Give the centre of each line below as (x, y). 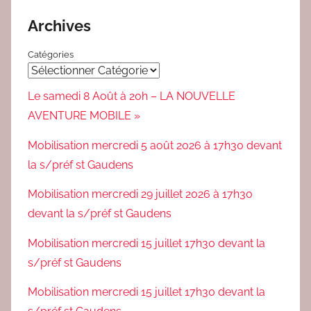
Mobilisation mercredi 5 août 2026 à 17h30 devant (155, 145)
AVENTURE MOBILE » (84, 116)
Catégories (51, 55)
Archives (59, 25)
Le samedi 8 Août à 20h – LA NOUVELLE (132, 96)
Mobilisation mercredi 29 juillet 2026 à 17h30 (140, 194)
